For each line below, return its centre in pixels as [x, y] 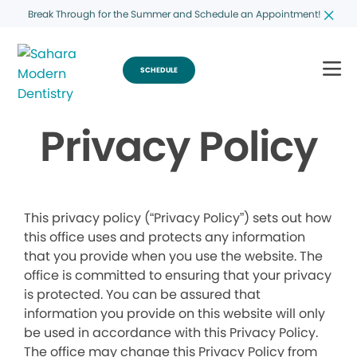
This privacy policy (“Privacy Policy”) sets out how [178, 218]
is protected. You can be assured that [142, 294]
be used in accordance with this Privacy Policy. [171, 333]
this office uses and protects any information [165, 237]
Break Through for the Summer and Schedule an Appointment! [174, 14]
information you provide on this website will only [175, 314]
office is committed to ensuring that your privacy [178, 275]
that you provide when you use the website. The [173, 256]
